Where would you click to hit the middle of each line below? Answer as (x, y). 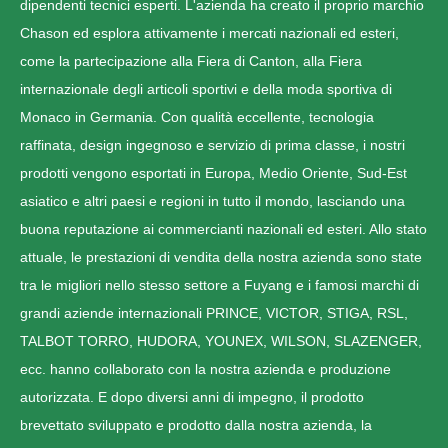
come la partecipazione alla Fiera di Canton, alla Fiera (191, 60)
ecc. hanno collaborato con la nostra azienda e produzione (205, 368)
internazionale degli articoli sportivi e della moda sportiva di (206, 88)
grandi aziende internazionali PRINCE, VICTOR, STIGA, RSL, (214, 312)
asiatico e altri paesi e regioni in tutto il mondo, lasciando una (212, 200)
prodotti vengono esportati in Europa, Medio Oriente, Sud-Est (213, 172)
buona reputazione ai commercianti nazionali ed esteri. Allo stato (223, 228)
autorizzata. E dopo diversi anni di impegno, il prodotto (192, 396)
